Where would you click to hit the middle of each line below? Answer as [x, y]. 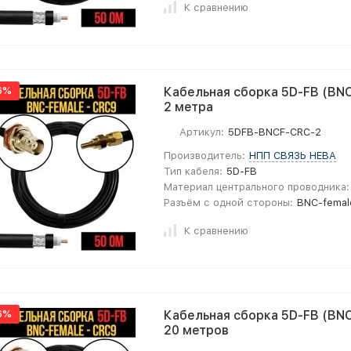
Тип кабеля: [193, 171]
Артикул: [202, 132]
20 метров [196, 330]
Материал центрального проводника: [257, 187]
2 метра [188, 107]
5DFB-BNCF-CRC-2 [275, 132]
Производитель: [204, 156]
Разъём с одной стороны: [228, 203]
